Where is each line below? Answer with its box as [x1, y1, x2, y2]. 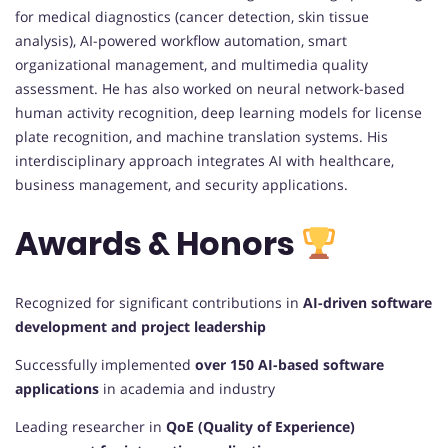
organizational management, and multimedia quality [15, 54, 368, 74]
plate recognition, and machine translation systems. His [15, 126, 388, 146]
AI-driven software [303, 292, 432, 312]
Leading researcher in [15, 416, 166, 436]
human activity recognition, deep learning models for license [15, 102, 422, 122]
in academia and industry [99, 378, 275, 398]
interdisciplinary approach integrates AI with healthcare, [15, 150, 394, 170]
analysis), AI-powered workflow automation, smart [15, 30, 347, 50]
